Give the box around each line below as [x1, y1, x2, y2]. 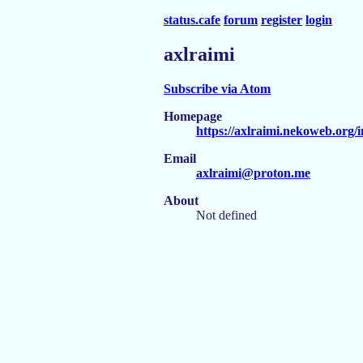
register [261, 13, 302, 27]
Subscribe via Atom [164, 81, 271, 96]
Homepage [164, 109, 222, 123]
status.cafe [164, 13, 220, 27]
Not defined [196, 207, 257, 222]
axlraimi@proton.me [196, 165, 310, 180]
